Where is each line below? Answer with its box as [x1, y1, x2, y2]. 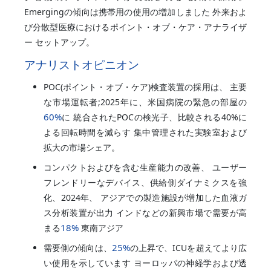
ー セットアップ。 [24, 36, 94, 48]
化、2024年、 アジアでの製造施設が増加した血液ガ [44, 191, 247, 203]
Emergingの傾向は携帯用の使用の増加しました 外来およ [24, 5, 247, 18]
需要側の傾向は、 [44, 241, 112, 253]
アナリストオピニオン [24, 56, 139, 72]
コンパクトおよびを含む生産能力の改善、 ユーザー [44, 161, 247, 173]
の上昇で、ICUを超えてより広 [129, 241, 247, 253]
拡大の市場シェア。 [44, 141, 120, 153]
